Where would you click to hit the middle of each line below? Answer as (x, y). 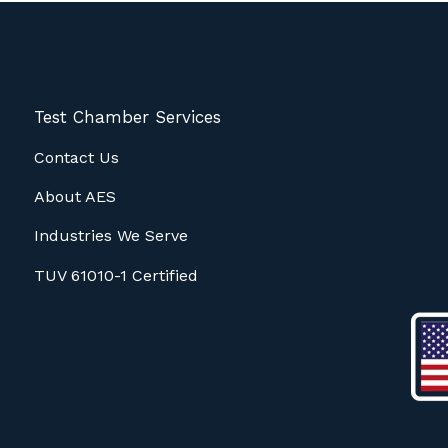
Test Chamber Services (128, 117)
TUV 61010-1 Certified (116, 275)
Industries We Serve (111, 236)
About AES (75, 196)
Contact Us (77, 157)
